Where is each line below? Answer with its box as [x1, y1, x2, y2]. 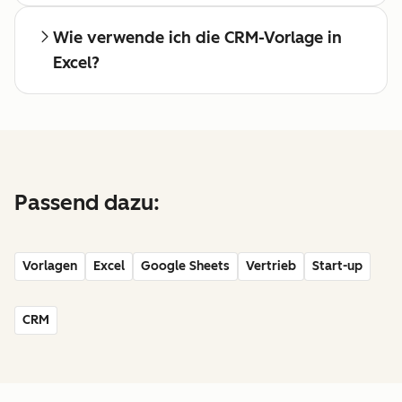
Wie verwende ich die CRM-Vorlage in [53, 27, 343, 48]
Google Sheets [141, 258, 230, 274]
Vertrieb [246, 258, 296, 274]
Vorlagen [22, 258, 77, 274]
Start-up [312, 258, 363, 274]
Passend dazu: [14, 188, 160, 215]
